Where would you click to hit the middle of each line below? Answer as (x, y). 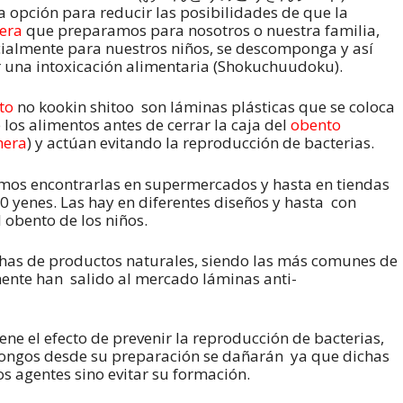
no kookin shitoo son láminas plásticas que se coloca (204, 107)
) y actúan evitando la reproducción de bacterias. (201, 143)
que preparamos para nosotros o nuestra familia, (201, 30)
